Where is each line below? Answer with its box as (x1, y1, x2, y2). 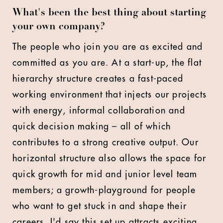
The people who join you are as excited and (12, 42, 203, 51)
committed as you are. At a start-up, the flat (12, 58, 202, 67)
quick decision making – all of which (12, 122, 171, 131)
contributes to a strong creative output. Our (12, 138, 199, 147)
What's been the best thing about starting (12, 8, 206, 18)
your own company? (12, 22, 105, 32)
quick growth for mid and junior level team (12, 170, 198, 179)
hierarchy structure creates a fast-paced (12, 74, 184, 83)
